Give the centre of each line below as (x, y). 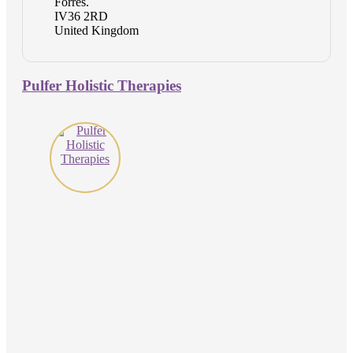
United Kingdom (97, 31)
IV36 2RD (81, 17)
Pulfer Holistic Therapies (102, 85)
